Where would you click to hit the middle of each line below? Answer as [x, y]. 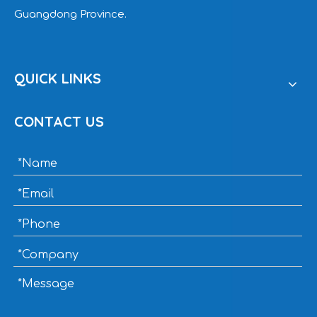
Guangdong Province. [70, 15]
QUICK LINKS [58, 78]
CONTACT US [59, 121]
